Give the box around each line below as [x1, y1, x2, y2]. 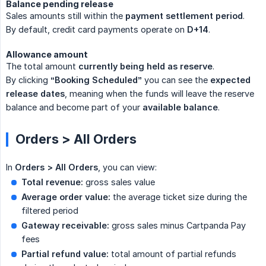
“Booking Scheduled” [50, 75, 142, 85]
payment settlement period [125, 11, 243, 21]
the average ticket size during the [110, 192, 247, 202]
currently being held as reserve [78, 61, 213, 72]
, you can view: [98, 162, 157, 173]
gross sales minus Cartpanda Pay [109, 220, 246, 231]
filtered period [21, 205, 78, 216]
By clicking [6, 75, 50, 85]
